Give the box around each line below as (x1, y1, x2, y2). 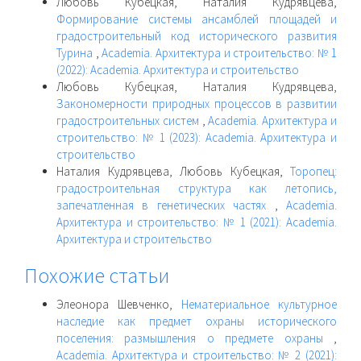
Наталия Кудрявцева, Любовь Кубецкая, (56, 164, 290, 180)
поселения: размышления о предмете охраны (56, 330, 334, 346)
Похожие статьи (24, 262, 169, 289)
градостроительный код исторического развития (56, 28, 337, 44)
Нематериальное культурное (181, 296, 337, 312)
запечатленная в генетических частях (56, 197, 275, 214)
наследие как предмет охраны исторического (56, 313, 337, 329)
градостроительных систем (56, 113, 202, 129)
